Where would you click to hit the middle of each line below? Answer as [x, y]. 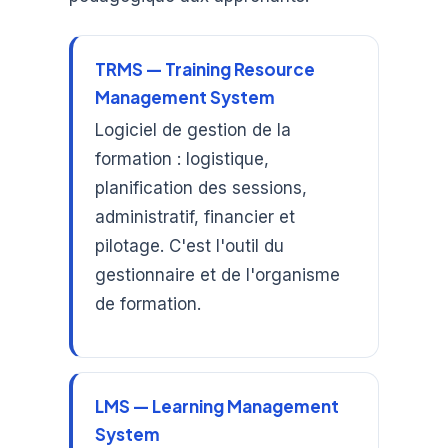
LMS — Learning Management [217, 405]
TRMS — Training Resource [205, 69]
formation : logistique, [182, 159]
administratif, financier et [195, 217]
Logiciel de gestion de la [193, 130]
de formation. [148, 304]
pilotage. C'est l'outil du [190, 246]
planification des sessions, [201, 188]
